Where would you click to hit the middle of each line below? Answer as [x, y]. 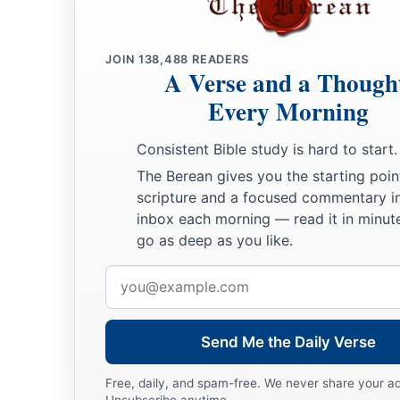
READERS [219, 60]
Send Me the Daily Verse [288, 342]
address [129, 302]
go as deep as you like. [215, 240]
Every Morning [288, 112]
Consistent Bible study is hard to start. [267, 150]
